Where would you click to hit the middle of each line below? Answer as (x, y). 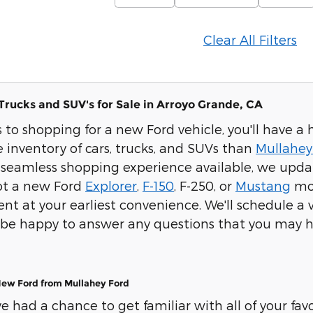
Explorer (111, 185)
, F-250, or (205, 185)
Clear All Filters (250, 40)
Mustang (263, 185)
